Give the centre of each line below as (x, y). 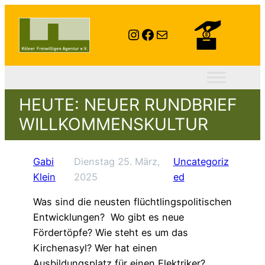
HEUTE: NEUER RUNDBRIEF (128, 104)
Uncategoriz (201, 162)
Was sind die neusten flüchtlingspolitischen (132, 202)
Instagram (160, 34)
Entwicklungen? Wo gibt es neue (109, 217)
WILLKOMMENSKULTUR (114, 124)
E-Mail (168, 34)
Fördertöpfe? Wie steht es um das (111, 233)
